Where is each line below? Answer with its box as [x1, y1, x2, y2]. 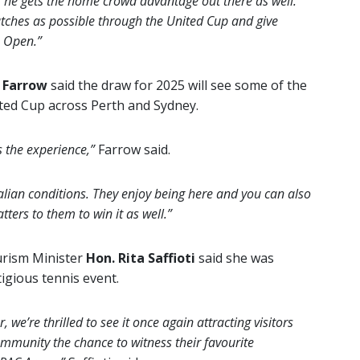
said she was [195, 249, 274, 268]
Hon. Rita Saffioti [86, 249, 195, 268]
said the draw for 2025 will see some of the [47, 76, 307, 95]
